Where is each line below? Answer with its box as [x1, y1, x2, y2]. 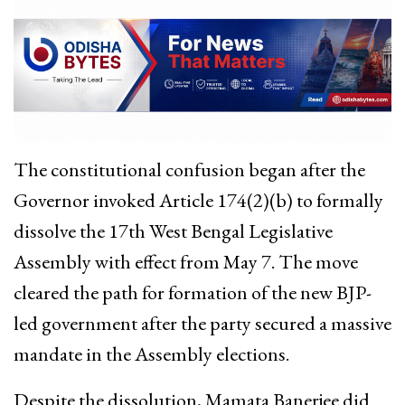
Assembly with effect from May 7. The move [14, 248, 358, 275]
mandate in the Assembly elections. [14, 340, 289, 367]
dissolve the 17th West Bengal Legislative [14, 217, 333, 244]
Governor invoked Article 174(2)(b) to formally [14, 186, 383, 213]
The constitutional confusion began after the [14, 155, 365, 183]
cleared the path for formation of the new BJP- [14, 278, 372, 306]
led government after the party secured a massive [14, 309, 391, 336]
